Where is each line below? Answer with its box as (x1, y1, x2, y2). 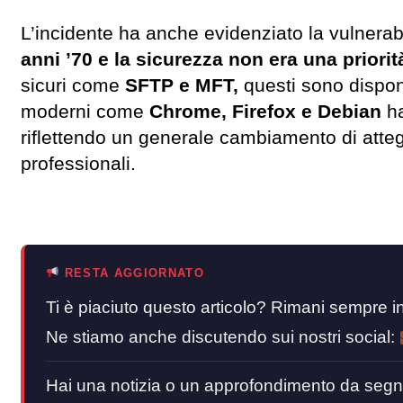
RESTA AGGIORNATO (59, 266, 204, 281)
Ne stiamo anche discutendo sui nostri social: (46, 327, 399, 347)
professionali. (21, 153, 136, 175)
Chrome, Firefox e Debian (144, 101, 381, 123)
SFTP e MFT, (125, 75, 238, 97)
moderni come (21, 101, 144, 123)
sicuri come (21, 75, 125, 97)
